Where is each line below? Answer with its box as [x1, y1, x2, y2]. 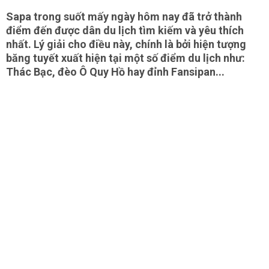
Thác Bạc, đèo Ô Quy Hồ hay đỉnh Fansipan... [6, 65, 225, 78]
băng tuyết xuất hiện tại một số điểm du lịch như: [6, 52, 245, 64]
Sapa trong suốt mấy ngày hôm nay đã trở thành [6, 10, 242, 23]
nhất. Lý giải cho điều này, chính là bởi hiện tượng [6, 38, 246, 50]
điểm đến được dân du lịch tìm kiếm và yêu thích [6, 24, 244, 37]
